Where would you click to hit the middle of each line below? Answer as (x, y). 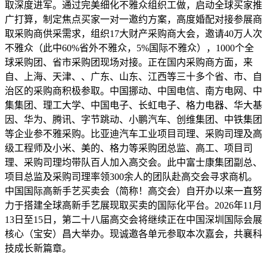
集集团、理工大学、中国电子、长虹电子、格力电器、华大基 (133, 105)
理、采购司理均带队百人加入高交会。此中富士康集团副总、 (133, 162)
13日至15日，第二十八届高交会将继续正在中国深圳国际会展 (133, 219)
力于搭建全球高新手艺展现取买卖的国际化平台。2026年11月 (133, 205)
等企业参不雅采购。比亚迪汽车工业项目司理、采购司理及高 (133, 133)
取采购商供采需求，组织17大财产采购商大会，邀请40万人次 (133, 33)
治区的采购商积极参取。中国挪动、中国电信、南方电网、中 (133, 91)
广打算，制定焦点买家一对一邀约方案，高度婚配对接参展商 (133, 19)
